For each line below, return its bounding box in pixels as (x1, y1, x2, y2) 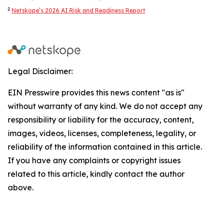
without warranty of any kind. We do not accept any (8, 101, 202, 111)
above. (8, 183, 33, 192)
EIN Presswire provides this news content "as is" (8, 88, 185, 97)
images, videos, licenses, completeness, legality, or (8, 128, 196, 138)
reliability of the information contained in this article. (8, 142, 202, 152)
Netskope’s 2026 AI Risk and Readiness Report (12, 7, 145, 14)
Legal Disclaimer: (8, 66, 73, 76)
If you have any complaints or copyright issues (8, 155, 181, 165)
